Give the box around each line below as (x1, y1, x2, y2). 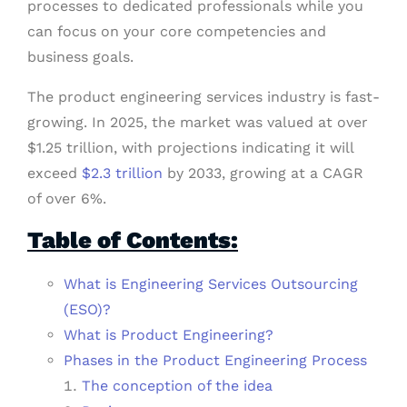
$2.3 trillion (82, 164, 163, 183)
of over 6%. (27, 190, 106, 208)
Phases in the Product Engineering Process (64, 352, 367, 370)
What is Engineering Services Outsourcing (64, 275, 358, 293)
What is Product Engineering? (64, 326, 273, 344)
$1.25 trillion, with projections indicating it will (27, 139, 353, 157)
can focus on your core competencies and (27, 23, 326, 41)
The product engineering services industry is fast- (27, 88, 380, 106)
